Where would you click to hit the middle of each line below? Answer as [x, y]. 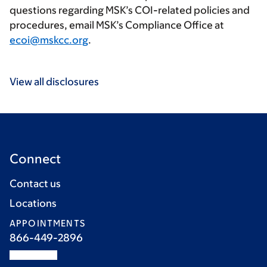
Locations [33, 204]
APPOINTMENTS [47, 223]
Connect [35, 159]
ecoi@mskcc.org [49, 40]
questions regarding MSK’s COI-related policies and [130, 10]
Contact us [35, 184]
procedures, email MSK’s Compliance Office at [117, 25]
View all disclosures [54, 82]
